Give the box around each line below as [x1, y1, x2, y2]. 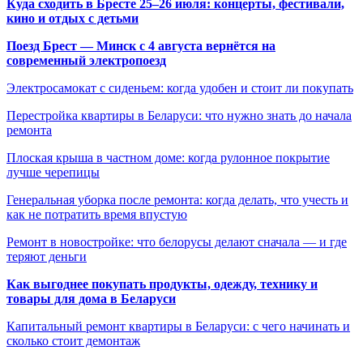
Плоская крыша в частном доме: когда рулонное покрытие [6, 150, 330, 164]
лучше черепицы [6, 164, 100, 179]
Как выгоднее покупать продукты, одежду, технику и [6, 276, 318, 291]
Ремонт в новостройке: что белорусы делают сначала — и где [6, 234, 347, 249]
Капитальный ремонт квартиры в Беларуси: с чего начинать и [6, 318, 350, 333]
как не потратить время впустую [6, 207, 187, 221]
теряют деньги [6, 249, 87, 263]
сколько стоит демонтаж [6, 333, 140, 348]
